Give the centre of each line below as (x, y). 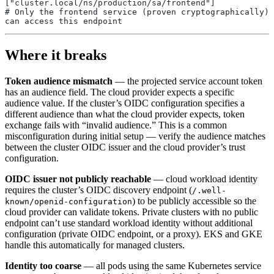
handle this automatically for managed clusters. (95, 245)
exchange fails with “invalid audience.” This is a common (116, 125)
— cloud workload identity (204, 179)
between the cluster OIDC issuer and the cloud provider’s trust (125, 147)
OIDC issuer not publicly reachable (78, 179)
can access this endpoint (64, 21)
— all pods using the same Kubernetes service (171, 265)
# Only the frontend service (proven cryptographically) (137, 12)
